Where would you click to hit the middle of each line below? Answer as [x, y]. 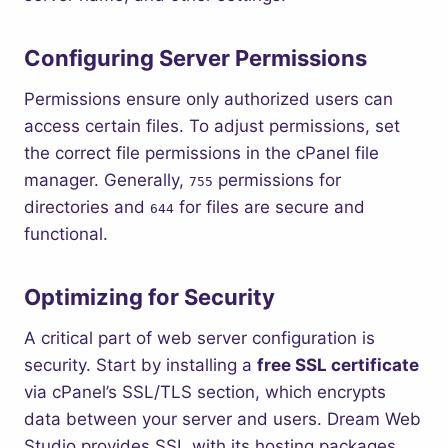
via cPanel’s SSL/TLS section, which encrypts [205, 392]
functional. [66, 234]
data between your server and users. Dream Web [222, 419]
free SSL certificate [338, 365]
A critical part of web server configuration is [199, 338]
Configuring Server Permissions [195, 58]
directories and [87, 207]
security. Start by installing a [140, 365]
